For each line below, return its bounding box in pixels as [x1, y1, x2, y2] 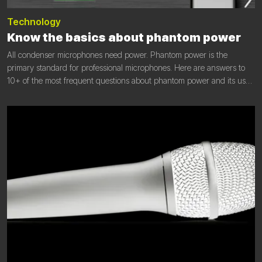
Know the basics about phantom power [7, 30, 241, 45]
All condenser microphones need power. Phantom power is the [7, 50, 227, 60]
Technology [7, 16, 61, 28]
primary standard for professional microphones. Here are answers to [7, 63, 245, 73]
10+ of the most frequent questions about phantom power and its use [7, 75, 250, 86]
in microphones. [7, 88, 63, 99]
